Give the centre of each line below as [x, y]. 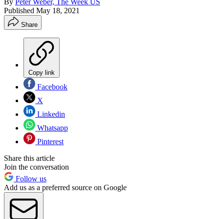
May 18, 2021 [58, 10]
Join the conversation [36, 167]
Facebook [51, 87]
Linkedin [50, 114]
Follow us [30, 178]
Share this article [29, 158]
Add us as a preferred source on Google [65, 187]
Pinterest [49, 141]
